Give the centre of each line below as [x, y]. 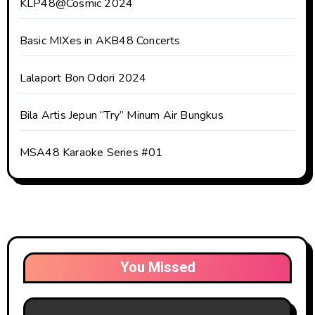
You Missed [157, 268]
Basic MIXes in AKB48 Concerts [100, 41]
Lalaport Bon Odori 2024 [83, 78]
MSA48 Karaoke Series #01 [91, 153]
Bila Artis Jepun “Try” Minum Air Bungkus [121, 116]
